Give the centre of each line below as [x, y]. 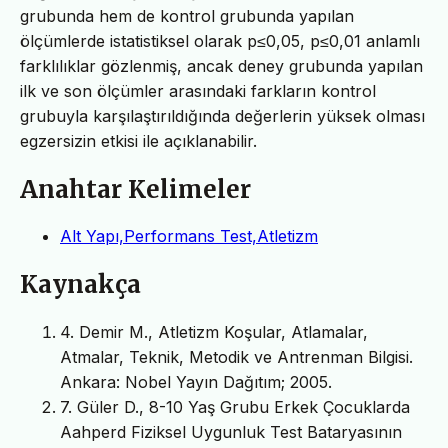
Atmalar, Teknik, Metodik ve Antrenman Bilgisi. [236, 357]
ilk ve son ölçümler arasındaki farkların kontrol [198, 90]
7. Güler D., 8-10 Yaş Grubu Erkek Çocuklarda [235, 407]
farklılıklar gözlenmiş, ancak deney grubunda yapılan [221, 65]
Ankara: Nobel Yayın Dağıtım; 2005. [196, 382]
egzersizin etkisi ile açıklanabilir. [138, 140]
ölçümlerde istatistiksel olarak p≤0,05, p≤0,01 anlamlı [220, 40]
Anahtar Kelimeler [135, 189]
